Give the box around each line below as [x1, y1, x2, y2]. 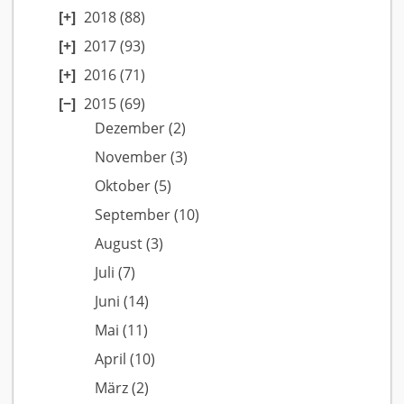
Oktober [95, 176, 151, 196]
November [95, 147, 167, 167]
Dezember [95, 118, 165, 138]
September [95, 205, 170, 225]
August [95, 234, 142, 253]
